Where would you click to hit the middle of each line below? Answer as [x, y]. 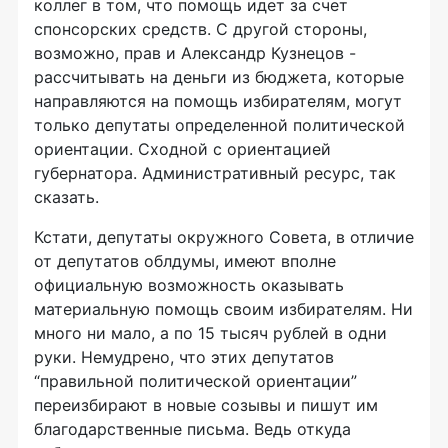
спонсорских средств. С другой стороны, [200, 29]
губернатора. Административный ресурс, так [215, 173]
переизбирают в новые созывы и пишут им [206, 405]
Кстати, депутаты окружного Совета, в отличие [224, 237]
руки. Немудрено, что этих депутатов [184, 357]
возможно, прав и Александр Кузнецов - [195, 53]
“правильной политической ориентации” [195, 381]
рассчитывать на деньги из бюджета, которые [219, 77]
